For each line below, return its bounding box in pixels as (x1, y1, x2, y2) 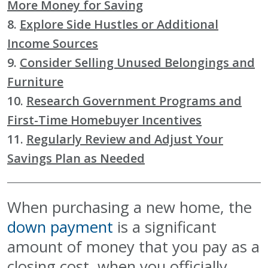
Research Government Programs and (26, 92, 242, 109)
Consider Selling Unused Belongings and (20, 54, 255, 71)
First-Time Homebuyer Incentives (7, 111, 202, 128)
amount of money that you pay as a (7, 236, 260, 257)
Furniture (7, 73, 63, 90)
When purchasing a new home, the (7, 196, 252, 218)
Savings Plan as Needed (7, 150, 145, 166)
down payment (7, 216, 113, 237)
